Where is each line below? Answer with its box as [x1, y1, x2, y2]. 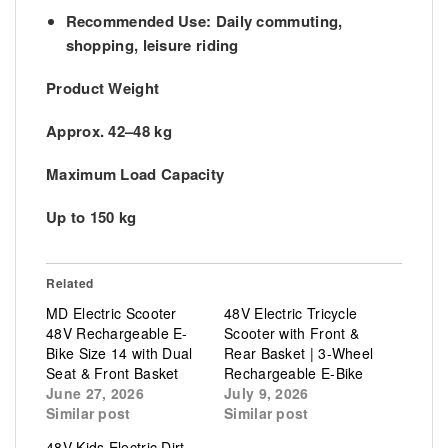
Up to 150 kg [46, 206, 137, 229]
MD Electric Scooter [46, 303, 177, 324]
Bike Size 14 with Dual [46, 343, 193, 364]
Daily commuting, [211, 9, 343, 32]
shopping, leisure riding [65, 33, 239, 56]
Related [46, 274, 94, 293]
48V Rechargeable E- [46, 323, 188, 344]
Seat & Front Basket [46, 363, 179, 384]
